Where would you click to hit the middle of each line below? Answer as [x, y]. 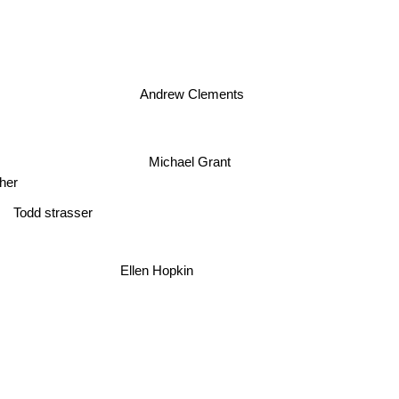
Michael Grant [194, 148]
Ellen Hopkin [155, 275]
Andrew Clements [198, 102]
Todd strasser [52, 214]
